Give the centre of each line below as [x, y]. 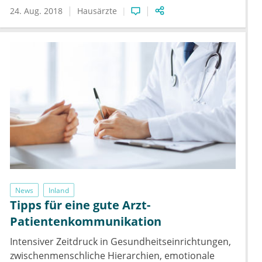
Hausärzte [97, 11]
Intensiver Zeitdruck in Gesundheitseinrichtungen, [120, 242]
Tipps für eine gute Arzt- [80, 205]
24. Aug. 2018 [36, 11]
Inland [59, 190]
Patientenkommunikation [86, 222]
